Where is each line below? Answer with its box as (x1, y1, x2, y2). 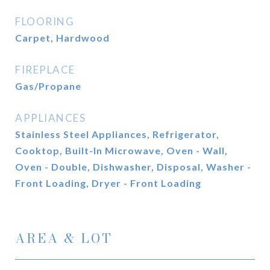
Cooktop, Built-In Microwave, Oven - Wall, (15, 145, 228, 156)
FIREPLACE (15, 63, 75, 76)
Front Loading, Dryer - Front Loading (15, 177, 201, 189)
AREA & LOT (15, 228, 113, 248)
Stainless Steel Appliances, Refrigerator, (15, 128, 219, 140)
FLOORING (15, 15, 74, 28)
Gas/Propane (15, 80, 81, 92)
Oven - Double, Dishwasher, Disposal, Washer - (15, 161, 251, 172)
